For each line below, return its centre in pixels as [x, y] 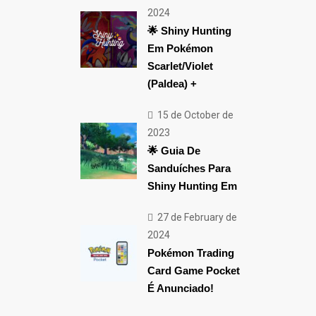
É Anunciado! [180, 288]
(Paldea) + [172, 84]
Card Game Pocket [193, 271]
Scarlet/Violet [180, 66]
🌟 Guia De [174, 151]
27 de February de [196, 217]
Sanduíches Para [189, 168]
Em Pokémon [180, 48]
